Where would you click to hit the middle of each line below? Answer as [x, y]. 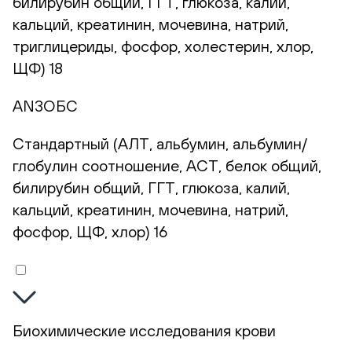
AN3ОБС [45, 106]
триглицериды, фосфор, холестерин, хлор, [163, 46]
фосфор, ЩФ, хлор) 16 [90, 232]
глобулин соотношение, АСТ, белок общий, [167, 166]
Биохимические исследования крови [144, 331]
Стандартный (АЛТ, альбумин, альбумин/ [160, 144]
